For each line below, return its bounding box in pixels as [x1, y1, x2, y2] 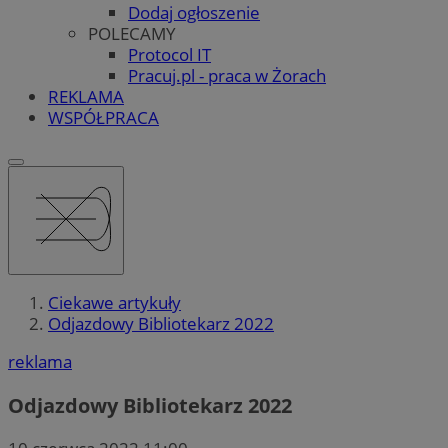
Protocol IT [128, 42, 211, 66]
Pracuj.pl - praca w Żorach [128, 63, 326, 87]
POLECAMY [88, 21, 176, 45]
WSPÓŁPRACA [48, 105, 159, 129]
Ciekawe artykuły [48, 291, 181, 315]
